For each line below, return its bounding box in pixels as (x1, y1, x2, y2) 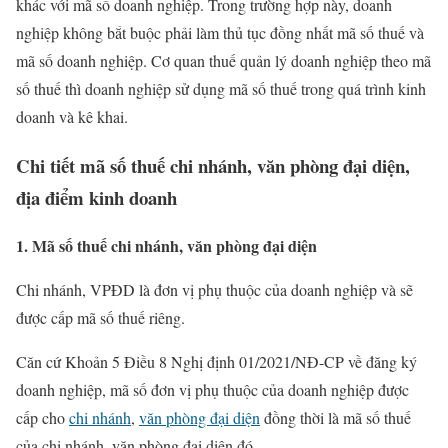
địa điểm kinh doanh (16, 183, 177, 211)
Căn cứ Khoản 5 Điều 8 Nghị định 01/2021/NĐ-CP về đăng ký (16, 351, 417, 373)
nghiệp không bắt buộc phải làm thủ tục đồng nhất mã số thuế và (16, 22, 424, 44)
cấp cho (16, 407, 69, 429)
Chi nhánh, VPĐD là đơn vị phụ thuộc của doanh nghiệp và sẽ (16, 279, 413, 301)
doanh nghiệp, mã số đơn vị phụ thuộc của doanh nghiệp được (16, 379, 409, 401)
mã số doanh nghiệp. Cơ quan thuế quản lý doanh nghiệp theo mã (16, 50, 431, 72)
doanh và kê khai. (16, 106, 128, 128)
